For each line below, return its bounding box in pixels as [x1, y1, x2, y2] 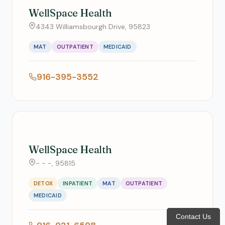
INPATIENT [63, 180, 93, 187]
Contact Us [176, 212, 211, 220]
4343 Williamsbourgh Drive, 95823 [36, 22, 150, 31]
